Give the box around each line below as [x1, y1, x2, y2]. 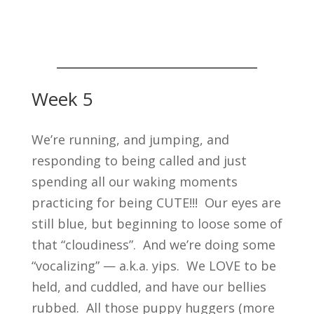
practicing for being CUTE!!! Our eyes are [31, 193, 281, 211]
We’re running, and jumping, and [31, 130, 229, 148]
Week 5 [31, 86, 93, 111]
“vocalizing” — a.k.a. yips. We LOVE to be [31, 257, 276, 274]
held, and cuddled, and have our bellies [31, 278, 266, 295]
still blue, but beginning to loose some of [31, 214, 282, 232]
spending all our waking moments [31, 172, 238, 190]
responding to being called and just [31, 151, 247, 169]
